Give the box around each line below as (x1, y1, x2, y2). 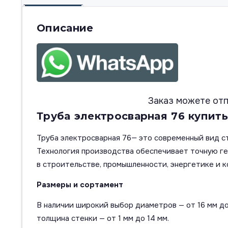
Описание (37, 22, 94, 35)
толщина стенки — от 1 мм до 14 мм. (37, 213, 169, 224)
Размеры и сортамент (37, 180, 123, 190)
